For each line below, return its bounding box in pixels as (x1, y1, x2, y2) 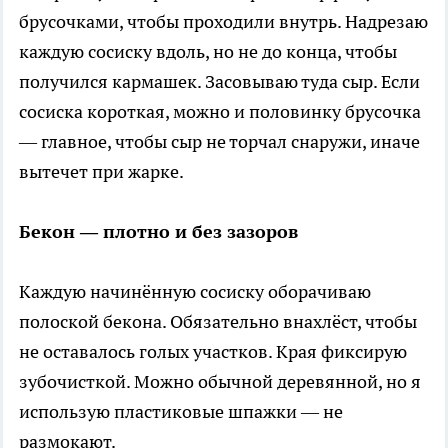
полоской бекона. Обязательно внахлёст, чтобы (19, 309, 417, 333)
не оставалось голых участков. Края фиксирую (19, 339, 407, 363)
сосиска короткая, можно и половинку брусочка (19, 99, 421, 123)
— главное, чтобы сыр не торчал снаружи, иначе (19, 129, 420, 153)
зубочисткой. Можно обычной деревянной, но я (19, 369, 421, 393)
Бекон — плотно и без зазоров (19, 219, 298, 243)
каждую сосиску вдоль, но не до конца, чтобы (19, 39, 397, 63)
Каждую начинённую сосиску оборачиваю (19, 279, 371, 303)
